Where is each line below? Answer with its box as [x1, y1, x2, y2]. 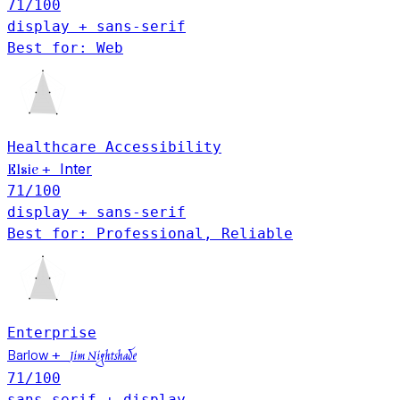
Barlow [7, 345, 52, 362]
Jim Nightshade [70, 346, 137, 367]
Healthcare [7, 137, 105, 155]
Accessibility [105, 137, 221, 155]
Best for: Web [7, 38, 123, 56]
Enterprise [7, 323, 96, 341]
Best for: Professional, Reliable [7, 224, 293, 242]
